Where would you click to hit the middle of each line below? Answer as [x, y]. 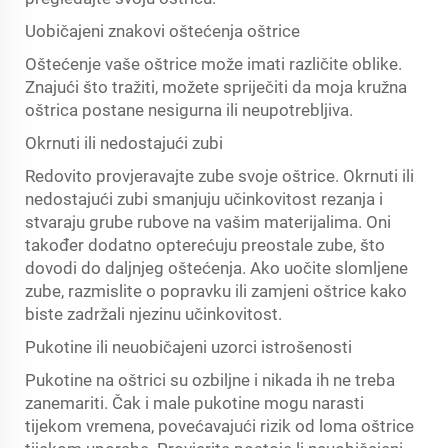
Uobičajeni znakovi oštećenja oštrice [162, 31]
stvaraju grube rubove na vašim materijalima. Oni [208, 222]
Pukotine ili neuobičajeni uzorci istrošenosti [188, 347]
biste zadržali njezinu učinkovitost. [153, 314]
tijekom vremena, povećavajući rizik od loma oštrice [219, 426]
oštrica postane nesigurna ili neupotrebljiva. [189, 110]
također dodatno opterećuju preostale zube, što [205, 245]
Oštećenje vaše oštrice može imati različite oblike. [213, 64]
